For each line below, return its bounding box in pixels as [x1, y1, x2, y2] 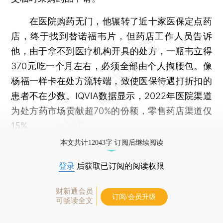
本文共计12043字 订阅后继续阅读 [60, 138, 163, 146]
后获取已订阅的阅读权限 [75, 161, 164, 170]
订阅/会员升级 [112, 193, 156, 201]
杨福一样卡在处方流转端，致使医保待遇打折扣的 [11, 75, 212, 86]
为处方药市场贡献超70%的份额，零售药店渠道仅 [11, 105, 212, 116]
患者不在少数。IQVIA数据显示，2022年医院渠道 [11, 90, 212, 101]
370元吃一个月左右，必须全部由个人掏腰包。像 [11, 60, 212, 71]
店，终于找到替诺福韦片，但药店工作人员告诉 [11, 30, 212, 41]
